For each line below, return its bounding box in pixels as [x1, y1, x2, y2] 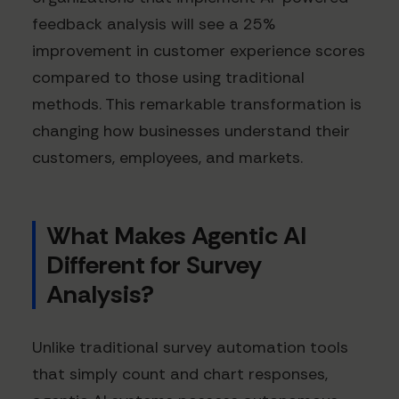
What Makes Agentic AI [46, 219, 306, 253]
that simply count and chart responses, [32, 363, 328, 386]
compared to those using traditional [32, 67, 305, 89]
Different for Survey [46, 248, 262, 282]
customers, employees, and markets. [32, 147, 303, 169]
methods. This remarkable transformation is [32, 94, 362, 116]
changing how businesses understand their [32, 120, 350, 142]
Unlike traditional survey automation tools [32, 337, 348, 359]
